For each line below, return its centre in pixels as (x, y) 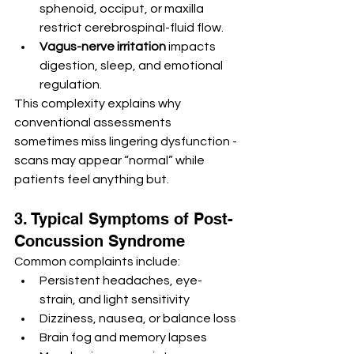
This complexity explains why (99, 104)
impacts (192, 47)
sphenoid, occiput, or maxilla (123, 9)
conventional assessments (94, 123)
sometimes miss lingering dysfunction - (126, 142)
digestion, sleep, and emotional (132, 66)
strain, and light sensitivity (115, 300)
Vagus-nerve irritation (103, 47)
